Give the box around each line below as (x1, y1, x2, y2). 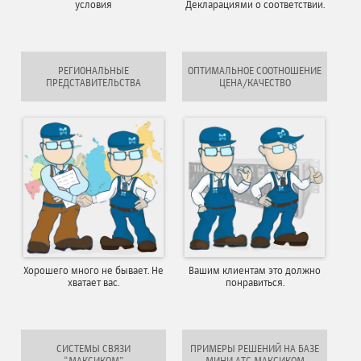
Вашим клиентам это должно (189, 263, 321, 276)
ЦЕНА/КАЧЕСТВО (218, 77, 291, 89)
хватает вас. (68, 276, 119, 288)
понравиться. (225, 276, 284, 288)
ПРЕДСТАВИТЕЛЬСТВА (46, 77, 141, 89)
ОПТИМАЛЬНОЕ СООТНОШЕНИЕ (188, 64, 322, 77)
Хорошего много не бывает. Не (23, 263, 164, 276)
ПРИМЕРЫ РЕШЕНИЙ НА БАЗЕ (190, 342, 319, 355)
